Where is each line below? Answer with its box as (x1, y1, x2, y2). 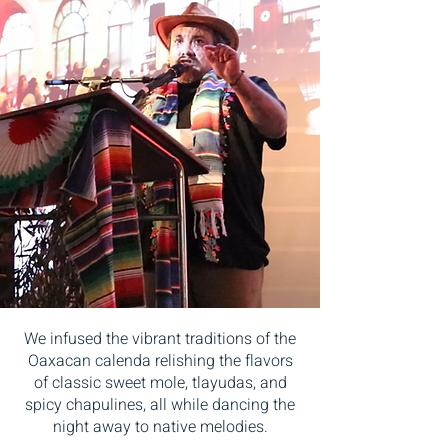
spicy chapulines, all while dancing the (25, 393, 295, 417)
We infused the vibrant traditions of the (24, 327, 296, 351)
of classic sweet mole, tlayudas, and (33, 371, 287, 395)
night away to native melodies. (52, 415, 268, 439)
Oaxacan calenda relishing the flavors (27, 349, 293, 373)
